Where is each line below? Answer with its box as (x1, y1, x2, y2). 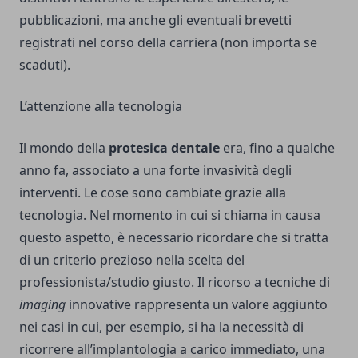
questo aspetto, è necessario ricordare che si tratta (19, 229, 328, 247)
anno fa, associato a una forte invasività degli (19, 161, 292, 180)
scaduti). (19, 56, 70, 74)
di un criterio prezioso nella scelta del (19, 251, 245, 269)
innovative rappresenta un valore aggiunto (69, 296, 328, 314)
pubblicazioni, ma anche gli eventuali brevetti (19, 11, 292, 30)
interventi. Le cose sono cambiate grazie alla (19, 184, 286, 202)
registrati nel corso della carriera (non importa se (19, 34, 317, 52)
